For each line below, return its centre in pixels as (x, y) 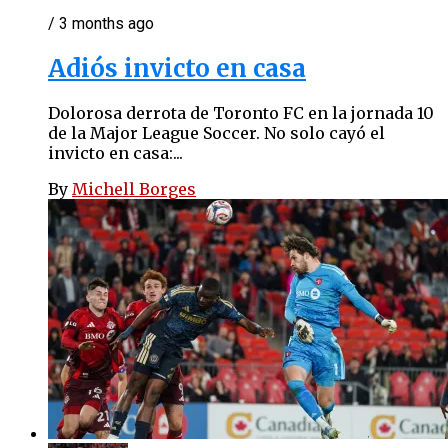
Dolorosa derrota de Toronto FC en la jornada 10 (241, 113)
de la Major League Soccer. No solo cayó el (216, 133)
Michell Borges (134, 189)
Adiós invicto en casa (177, 68)
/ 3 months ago (101, 23)
